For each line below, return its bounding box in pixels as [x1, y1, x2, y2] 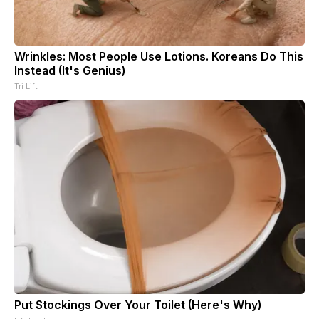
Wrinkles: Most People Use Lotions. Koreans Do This [14, 49, 303, 64]
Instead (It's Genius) [14, 63, 125, 78]
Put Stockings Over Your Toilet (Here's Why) [14, 298, 261, 313]
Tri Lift [14, 81, 38, 92]
